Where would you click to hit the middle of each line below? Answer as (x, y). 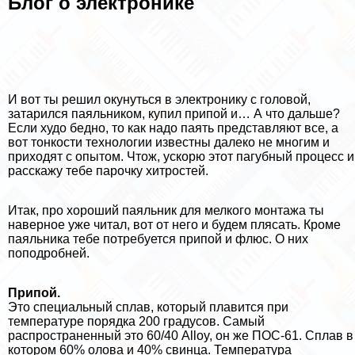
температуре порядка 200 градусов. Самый (136, 322)
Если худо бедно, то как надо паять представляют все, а (173, 128)
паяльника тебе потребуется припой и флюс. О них (158, 239)
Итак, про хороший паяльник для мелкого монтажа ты (166, 211)
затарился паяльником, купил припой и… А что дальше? (174, 114)
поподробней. (49, 254)
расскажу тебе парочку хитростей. (108, 171)
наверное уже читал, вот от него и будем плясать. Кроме (174, 225)
